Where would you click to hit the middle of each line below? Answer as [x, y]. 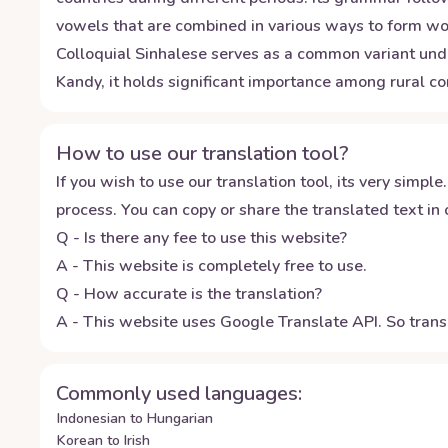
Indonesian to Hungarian [135, 418]
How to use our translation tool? [202, 153]
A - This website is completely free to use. [211, 266]
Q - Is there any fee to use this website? [201, 238]
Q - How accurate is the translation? [189, 294]
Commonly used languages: [179, 393]
